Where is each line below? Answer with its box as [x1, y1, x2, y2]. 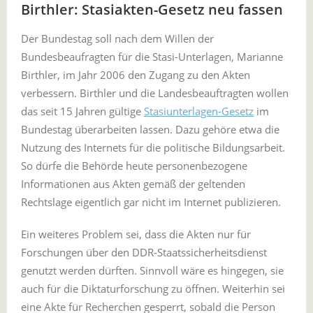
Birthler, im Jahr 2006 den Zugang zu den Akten [21, 68, 250, 82]
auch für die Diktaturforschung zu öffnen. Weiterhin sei [21, 282, 285, 296]
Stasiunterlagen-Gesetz [144, 104, 254, 118]
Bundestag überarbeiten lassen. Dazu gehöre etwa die [21, 122, 279, 136]
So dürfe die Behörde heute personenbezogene [21, 159, 247, 173]
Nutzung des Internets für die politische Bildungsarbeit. [21, 140, 285, 154]
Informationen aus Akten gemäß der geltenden [21, 177, 245, 191]
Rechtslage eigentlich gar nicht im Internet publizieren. [21, 195, 284, 209]
